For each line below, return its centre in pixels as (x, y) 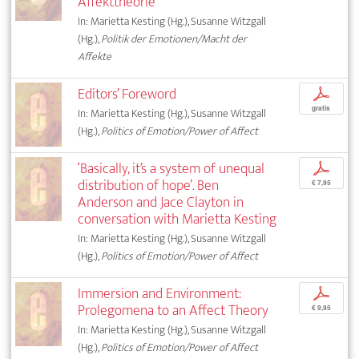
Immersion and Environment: (160, 293)
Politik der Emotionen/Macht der (174, 38)
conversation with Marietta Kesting (177, 219)
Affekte (95, 56)
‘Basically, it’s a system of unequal (171, 168)
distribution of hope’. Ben (149, 185)
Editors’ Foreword (127, 94)
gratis (321, 108)
